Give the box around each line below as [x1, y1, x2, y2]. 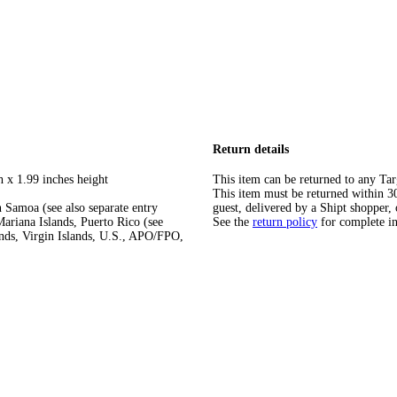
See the [213, 215, 249, 230]
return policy [253, 215, 317, 230]
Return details [213, 142, 289, 156]
